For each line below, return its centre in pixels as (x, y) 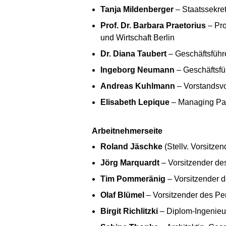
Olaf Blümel (122, 195)
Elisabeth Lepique (135, 102)
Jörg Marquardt (130, 162)
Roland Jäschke (131, 146)
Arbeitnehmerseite (130, 131)
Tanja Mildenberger (137, 10)
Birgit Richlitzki (129, 211)
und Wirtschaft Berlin (137, 38)
